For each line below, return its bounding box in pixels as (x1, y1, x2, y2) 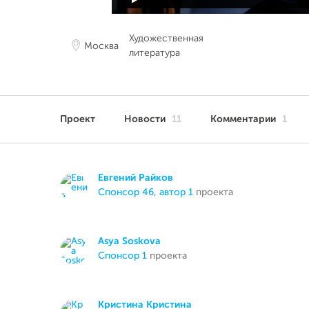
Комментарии (210, 114, 279, 124)
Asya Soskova (98, 237, 161, 246)
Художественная (129, 34, 203, 43)
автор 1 (159, 188, 193, 197)
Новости (124, 114, 168, 124)
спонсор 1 (105, 251, 147, 261)
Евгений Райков (98, 173, 173, 183)
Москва (84, 41, 119, 51)
